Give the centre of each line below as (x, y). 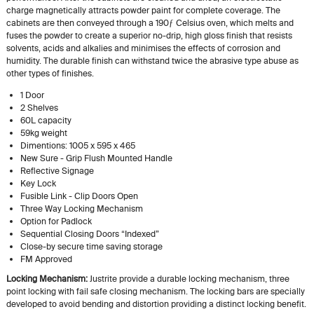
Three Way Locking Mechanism (81, 209)
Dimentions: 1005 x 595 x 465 (77, 146)
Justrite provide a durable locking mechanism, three (188, 279)
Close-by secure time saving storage (91, 247)
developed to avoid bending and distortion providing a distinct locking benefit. (156, 304)
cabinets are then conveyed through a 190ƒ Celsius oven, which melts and (150, 23)
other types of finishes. (50, 74)
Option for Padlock (56, 221)
